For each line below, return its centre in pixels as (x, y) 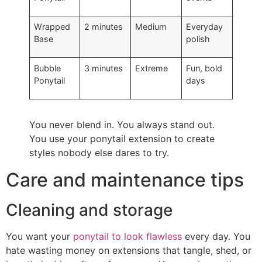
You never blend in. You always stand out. (122, 125)
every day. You (216, 237)
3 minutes (104, 68)
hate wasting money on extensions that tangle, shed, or (129, 251)
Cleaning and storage (89, 210)
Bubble (48, 68)
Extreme (152, 68)
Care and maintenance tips (125, 180)
